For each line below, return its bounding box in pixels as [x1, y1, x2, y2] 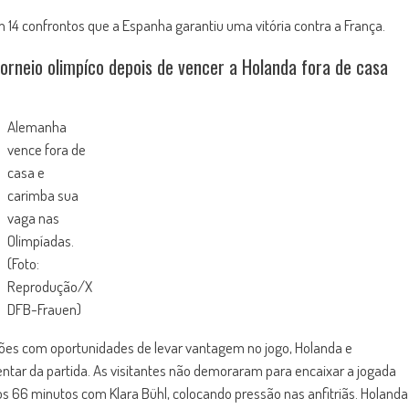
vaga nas [6, 208, 59, 227]
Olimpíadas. [6, 231, 74, 250]
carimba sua [6, 185, 79, 204]
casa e [6, 163, 45, 182]
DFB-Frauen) [6, 299, 81, 319]
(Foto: [6, 254, 39, 273]
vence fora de [6, 140, 86, 159]
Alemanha [6, 117, 67, 136]
